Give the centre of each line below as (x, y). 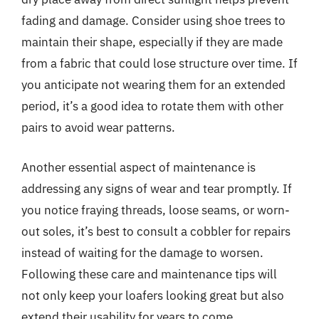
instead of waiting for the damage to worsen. (142, 252)
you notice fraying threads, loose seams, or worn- (156, 210)
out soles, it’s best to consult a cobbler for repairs (156, 231)
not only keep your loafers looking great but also (153, 295)
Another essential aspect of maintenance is (138, 167)
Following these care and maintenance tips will (149, 274)
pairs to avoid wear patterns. (98, 127)
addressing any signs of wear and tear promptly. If (157, 188)
